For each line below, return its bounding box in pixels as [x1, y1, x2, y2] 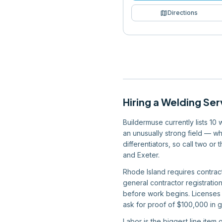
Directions [167, 9, 198, 16]
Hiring [123, 96, 153, 108]
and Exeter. [123, 151, 160, 159]
